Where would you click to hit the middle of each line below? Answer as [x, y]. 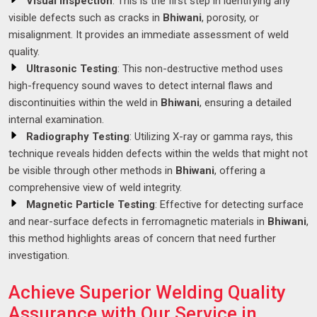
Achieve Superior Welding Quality [147, 293]
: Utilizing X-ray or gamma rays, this [211, 137]
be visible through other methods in [92, 171]
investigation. [39, 256]
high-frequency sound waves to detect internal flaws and [140, 86]
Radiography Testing [78, 137]
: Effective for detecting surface [229, 205]
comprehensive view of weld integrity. [95, 188]
